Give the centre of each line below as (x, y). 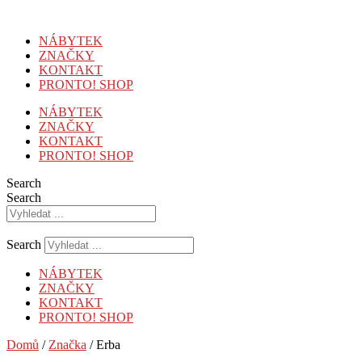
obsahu (24, 42)
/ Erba (103, 345)
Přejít (19, 13)
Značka (67, 345)
